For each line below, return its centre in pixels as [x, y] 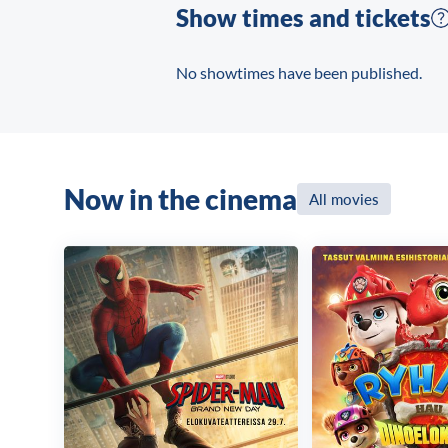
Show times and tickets [303, 17]
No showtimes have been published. [299, 72]
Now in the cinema [180, 198]
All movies [344, 199]
